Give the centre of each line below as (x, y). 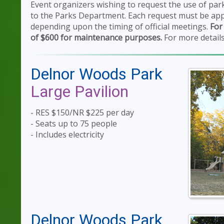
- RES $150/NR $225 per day (82, 113)
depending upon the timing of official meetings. (120, 26)
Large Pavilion (79, 92)
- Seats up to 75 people (74, 124)
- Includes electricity (67, 135)
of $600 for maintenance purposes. (96, 37)
